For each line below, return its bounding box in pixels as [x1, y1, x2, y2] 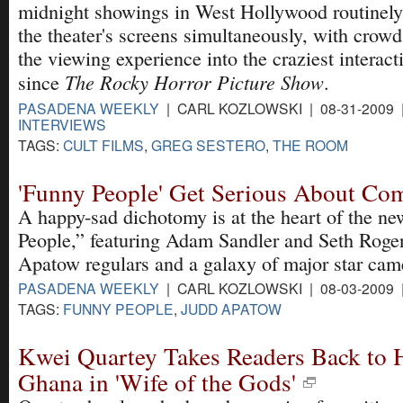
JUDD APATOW [181, 298, 282, 318]
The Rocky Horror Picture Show [65, 68, 324, 96]
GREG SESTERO [151, 134, 265, 155]
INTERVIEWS [18, 113, 106, 134]
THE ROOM [273, 134, 348, 155]
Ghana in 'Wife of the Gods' [18, 365, 296, 399]
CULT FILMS [63, 134, 144, 155]
